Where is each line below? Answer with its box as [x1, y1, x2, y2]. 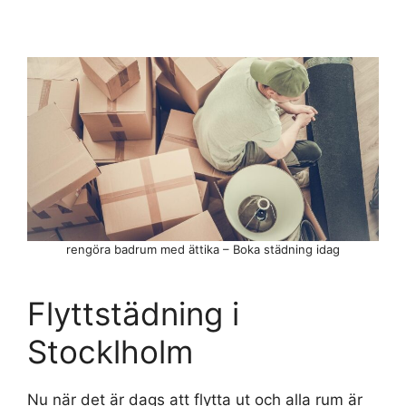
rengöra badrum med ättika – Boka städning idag [66, 242, 340, 257]
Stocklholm [27, 333, 193, 372]
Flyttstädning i [27, 295, 239, 333]
